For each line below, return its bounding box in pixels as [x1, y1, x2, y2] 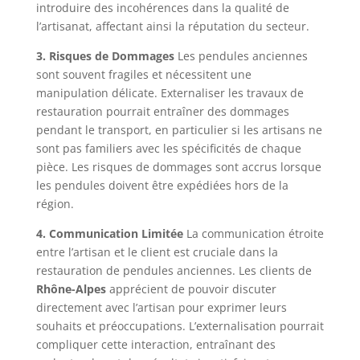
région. [35, 195, 74, 211]
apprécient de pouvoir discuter [105, 280, 276, 297]
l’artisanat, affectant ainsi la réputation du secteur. [35, 18, 309, 34]
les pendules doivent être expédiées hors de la [35, 177, 288, 193]
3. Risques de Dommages [35, 47, 174, 63]
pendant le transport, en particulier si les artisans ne [35, 121, 322, 137]
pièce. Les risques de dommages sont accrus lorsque [35, 158, 321, 174]
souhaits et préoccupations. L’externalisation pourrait [35, 317, 324, 333]
